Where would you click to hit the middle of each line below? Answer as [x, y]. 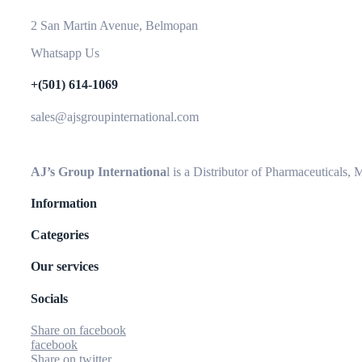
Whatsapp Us [65, 53]
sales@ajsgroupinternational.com [115, 116]
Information [64, 203]
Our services [65, 267]
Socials [49, 298]
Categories [60, 235]
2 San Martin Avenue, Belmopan [114, 25]
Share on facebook [78, 330]
